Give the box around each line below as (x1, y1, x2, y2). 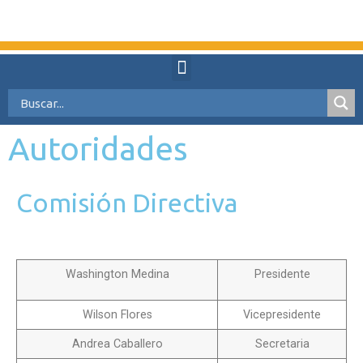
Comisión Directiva (16, 188, 237, 217)
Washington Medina (65, 267, 169, 282)
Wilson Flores (82, 308, 152, 322)
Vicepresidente (243, 308, 321, 322)
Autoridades (8, 130, 188, 167)
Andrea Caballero (71, 337, 163, 352)
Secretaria (254, 337, 310, 352)
